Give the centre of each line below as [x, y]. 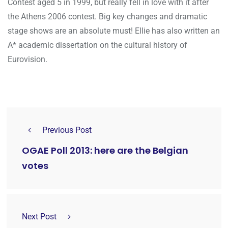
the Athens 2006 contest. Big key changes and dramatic [107, 17]
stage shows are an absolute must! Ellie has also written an [114, 31]
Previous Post [67, 130]
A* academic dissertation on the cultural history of [97, 45]
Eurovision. [27, 60]
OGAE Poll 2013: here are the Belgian [105, 151]
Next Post [39, 217]
